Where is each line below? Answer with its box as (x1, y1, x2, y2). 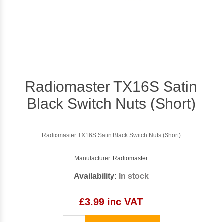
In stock (118, 171, 149, 180)
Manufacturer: (74, 154, 111, 162)
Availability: (73, 171, 117, 180)
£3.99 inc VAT (79, 196, 143, 207)
